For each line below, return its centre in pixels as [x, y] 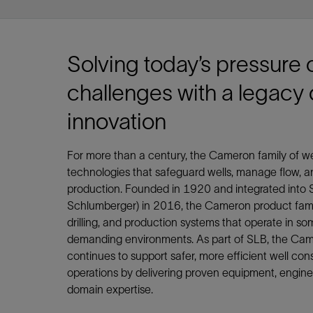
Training [86, 24]
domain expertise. [110, 289]
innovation [117, 121]
